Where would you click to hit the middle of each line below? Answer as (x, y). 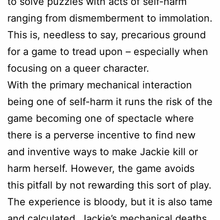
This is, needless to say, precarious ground (107, 35)
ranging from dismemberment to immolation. (110, 18)
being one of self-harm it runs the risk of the (110, 101)
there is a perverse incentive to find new (101, 135)
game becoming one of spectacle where (101, 118)
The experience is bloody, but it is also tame (110, 202)
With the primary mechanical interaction (100, 85)
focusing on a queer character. (78, 68)
